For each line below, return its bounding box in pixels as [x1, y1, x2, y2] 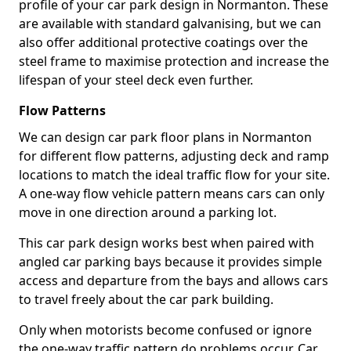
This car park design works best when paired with [19, 234, 314, 251]
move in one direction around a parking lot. [19, 204, 277, 221]
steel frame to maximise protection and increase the [19, 52, 329, 70]
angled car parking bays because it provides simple [19, 253, 322, 270]
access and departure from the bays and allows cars [19, 272, 328, 289]
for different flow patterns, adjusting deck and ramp [19, 147, 329, 165]
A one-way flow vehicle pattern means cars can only [19, 185, 324, 202]
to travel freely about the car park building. [19, 291, 273, 308]
